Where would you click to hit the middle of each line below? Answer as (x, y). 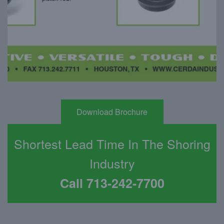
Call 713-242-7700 (112, 183)
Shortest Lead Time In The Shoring (112, 144)
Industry (112, 163)
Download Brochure (112, 111)
